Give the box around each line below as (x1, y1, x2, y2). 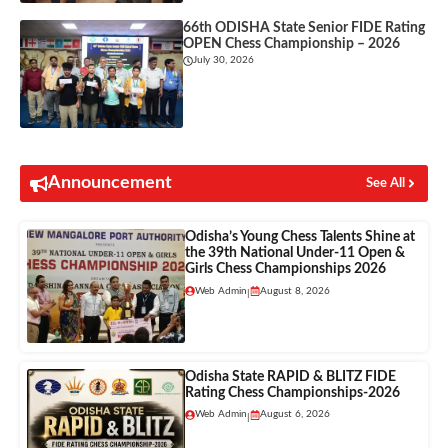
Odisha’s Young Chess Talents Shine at (184, 230, 415, 245)
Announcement (48, 174, 172, 193)
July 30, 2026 (193, 55, 255, 66)
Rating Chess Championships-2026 (184, 385, 400, 400)
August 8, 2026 (259, 285, 330, 296)
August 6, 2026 (259, 409, 330, 420)
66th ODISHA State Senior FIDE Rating (183, 20, 426, 35)
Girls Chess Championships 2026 (184, 262, 386, 277)
